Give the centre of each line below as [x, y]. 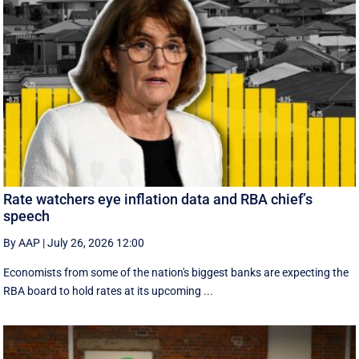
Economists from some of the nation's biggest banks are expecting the [176, 272]
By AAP [22, 242]
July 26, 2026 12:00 [96, 242]
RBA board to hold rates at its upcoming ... [109, 290]
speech [27, 216]
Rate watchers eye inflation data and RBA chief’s [158, 199]
